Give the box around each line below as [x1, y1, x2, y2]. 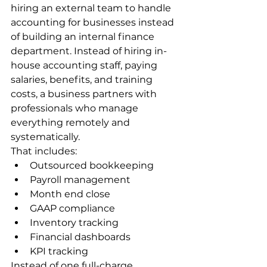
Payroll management [30, 174, 131, 186]
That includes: [11, 145, 77, 157]
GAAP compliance [30, 203, 115, 215]
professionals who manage [11, 103, 141, 114]
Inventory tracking [30, 217, 119, 229]
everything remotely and [11, 117, 132, 129]
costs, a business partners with [11, 88, 159, 100]
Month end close [30, 188, 110, 200]
